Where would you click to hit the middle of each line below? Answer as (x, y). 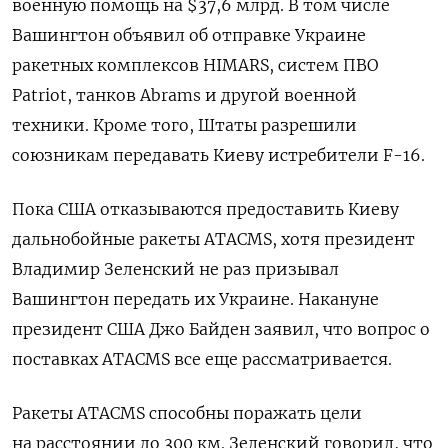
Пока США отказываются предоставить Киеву (205, 209)
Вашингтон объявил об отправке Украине (189, 35)
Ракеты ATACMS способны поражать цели (187, 413)
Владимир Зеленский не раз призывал (175, 269)
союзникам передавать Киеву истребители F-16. (218, 155)
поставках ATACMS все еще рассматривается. (202, 359)
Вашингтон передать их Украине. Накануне (195, 299)
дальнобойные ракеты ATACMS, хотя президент (213, 239)
